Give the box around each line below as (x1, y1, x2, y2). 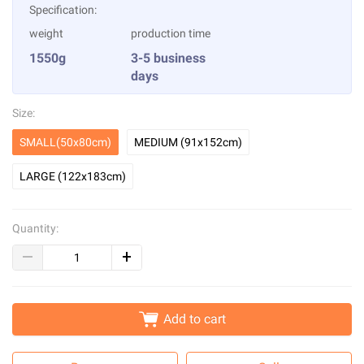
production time (131, 27, 211, 40)
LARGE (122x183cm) (19, 170, 126, 183)
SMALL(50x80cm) (19, 136, 111, 149)
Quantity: (12, 222, 58, 235)
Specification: (29, 3, 97, 16)
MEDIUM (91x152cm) (134, 136, 242, 149)
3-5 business (131, 50, 206, 66)
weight (29, 27, 63, 40)
